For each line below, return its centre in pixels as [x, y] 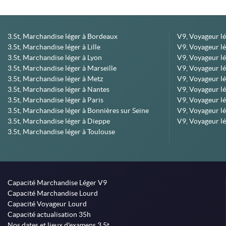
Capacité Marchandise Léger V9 [57, 183]
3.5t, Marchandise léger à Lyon [55, 58]
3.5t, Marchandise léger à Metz [55, 79]
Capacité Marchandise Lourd [53, 193]
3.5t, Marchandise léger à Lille [54, 47]
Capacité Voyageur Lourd [47, 204]
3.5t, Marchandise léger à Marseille [62, 68]
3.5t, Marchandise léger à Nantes [59, 89]
